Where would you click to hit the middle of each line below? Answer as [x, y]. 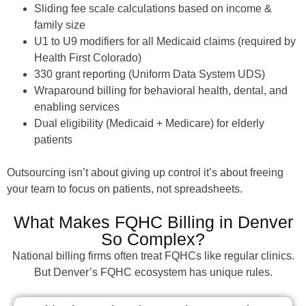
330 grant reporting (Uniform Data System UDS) [150, 74]
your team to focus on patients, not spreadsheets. [125, 189]
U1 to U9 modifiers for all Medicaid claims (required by [165, 41]
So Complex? [153, 239]
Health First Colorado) [88, 57]
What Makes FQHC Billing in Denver [153, 222]
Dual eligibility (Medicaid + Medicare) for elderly [149, 123]
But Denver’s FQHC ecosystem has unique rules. [153, 272]
